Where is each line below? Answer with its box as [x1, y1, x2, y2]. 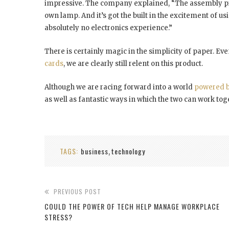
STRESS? [44, 212, 73, 223]
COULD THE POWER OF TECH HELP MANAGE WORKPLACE [44, 201, 220, 212]
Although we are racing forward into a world [44, 83, 194, 92]
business [81, 146, 108, 157]
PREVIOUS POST [54, 187, 101, 196]
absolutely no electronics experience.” [44, 24, 172, 33]
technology [111, 146, 145, 157]
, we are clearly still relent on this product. [63, 59, 203, 68]
